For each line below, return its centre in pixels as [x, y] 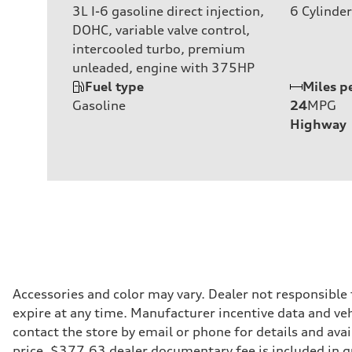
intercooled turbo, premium [159, 48]
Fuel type [114, 86]
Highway [318, 124]
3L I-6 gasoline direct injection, [168, 11]
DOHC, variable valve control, [161, 29]
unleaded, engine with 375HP [163, 67]
